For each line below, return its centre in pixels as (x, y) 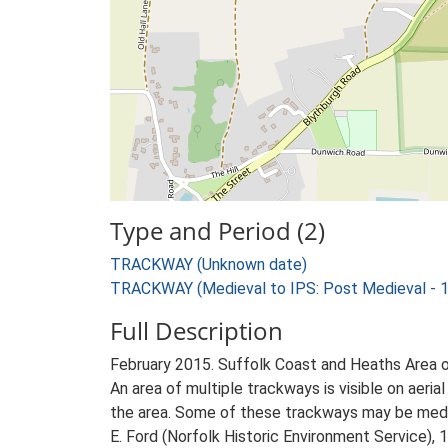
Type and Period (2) (217, 230)
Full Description (196, 330)
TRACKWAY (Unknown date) (208, 264)
